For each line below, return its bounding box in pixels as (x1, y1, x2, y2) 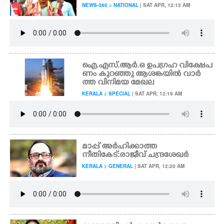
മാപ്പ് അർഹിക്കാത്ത (82, 142, 157, 152)
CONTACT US (15, 100, 54, 107)
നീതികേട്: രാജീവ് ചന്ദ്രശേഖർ (82, 150, 189, 160)
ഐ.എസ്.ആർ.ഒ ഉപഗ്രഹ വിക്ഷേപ (82, 61, 212, 71)
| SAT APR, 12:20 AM (133, 162, 185, 169)
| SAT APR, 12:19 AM (130, 90, 182, 97)
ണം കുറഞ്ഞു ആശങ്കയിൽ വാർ (82, 69, 201, 79)
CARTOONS (14, 13, 48, 20)
